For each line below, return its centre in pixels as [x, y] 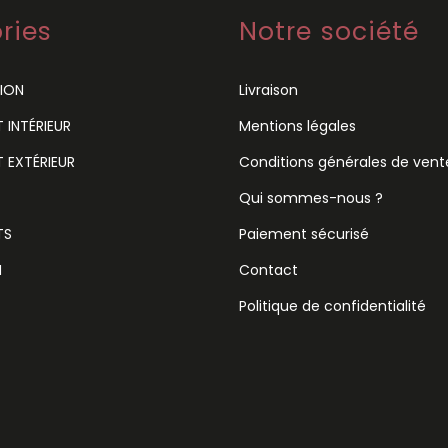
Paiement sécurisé [304, 233]
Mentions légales [297, 125]
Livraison [268, 89]
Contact [268, 269]
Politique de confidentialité [332, 305]
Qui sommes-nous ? [311, 197]
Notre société [329, 31]
